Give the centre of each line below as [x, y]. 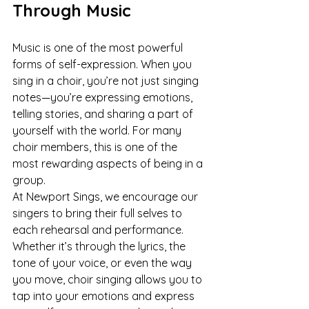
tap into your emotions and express [105, 296]
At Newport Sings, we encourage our [107, 197]
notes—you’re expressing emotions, [104, 97]
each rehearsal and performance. [99, 230]
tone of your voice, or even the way [103, 263]
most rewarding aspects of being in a [109, 163]
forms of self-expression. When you [103, 64]
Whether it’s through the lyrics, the [100, 246]
